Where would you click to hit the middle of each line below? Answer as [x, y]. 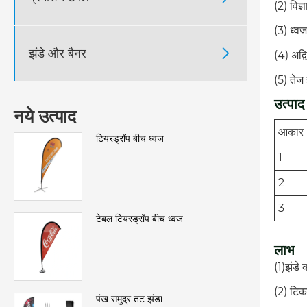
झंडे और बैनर [58, 53]
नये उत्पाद [45, 117]
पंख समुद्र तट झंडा [129, 299]
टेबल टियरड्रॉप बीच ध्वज [139, 219]
